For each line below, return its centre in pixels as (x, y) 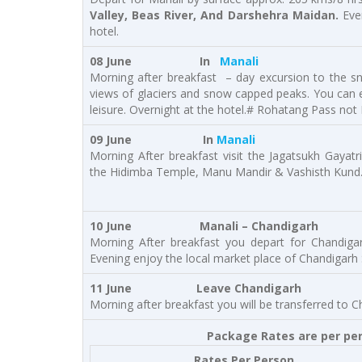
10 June (116, 226)
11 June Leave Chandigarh (196, 288)
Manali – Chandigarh (254, 226)
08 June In (153, 61)
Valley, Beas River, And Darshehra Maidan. (216, 15)
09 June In (152, 139)
